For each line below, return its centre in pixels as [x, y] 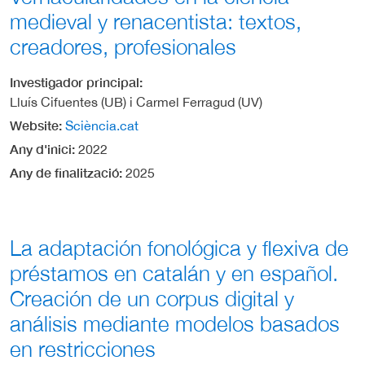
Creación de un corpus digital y [152, 298]
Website [34, 125]
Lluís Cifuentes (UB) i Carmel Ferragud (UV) [136, 101]
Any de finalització [64, 172]
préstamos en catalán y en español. [174, 273]
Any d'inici [41, 148]
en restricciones [83, 349]
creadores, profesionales [123, 46]
